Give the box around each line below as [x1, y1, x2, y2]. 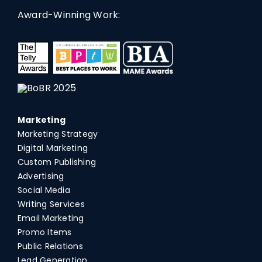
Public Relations [17, 240, 83, 252]
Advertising [17, 170, 64, 182]
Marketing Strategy [17, 127, 98, 140]
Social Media [17, 184, 70, 196]
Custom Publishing [17, 156, 96, 168]
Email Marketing [17, 212, 84, 224]
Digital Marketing [17, 142, 88, 154]
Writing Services [17, 198, 85, 210]
